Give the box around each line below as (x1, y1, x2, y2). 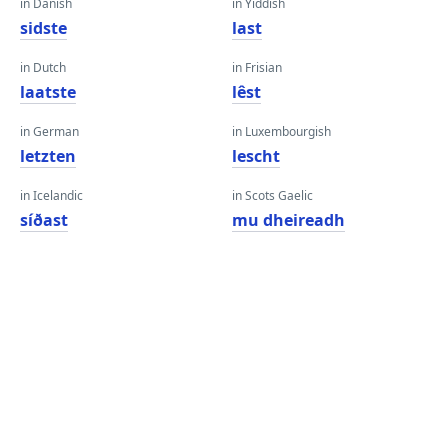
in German (20, 123, 79, 140)
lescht (232, 145, 280, 167)
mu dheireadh (232, 209, 345, 231)
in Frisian (232, 59, 282, 76)
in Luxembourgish (232, 123, 331, 140)
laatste (20, 81, 76, 103)
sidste (20, 17, 67, 39)
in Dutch (20, 59, 66, 76)
